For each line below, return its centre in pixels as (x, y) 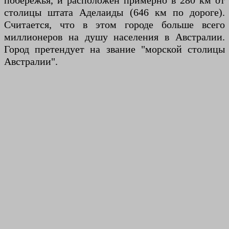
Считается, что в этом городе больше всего (114, 25)
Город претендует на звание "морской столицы (114, 49)
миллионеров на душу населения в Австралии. (114, 37)
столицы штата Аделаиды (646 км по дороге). (114, 13)
